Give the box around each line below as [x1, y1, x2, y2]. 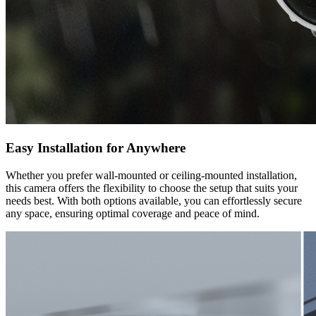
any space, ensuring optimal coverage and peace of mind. [6, 207, 260, 219]
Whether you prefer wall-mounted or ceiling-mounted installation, [6, 169, 297, 181]
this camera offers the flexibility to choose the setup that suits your [6, 181, 298, 194]
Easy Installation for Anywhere [6, 140, 186, 155]
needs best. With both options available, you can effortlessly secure [6, 194, 302, 207]
